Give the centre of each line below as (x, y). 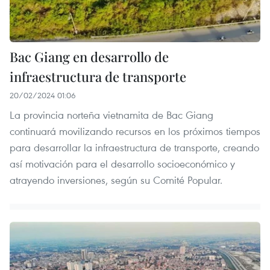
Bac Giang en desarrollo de (89, 56)
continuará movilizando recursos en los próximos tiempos (135, 131)
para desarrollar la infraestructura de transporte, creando (134, 147)
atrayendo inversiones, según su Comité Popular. (116, 180)
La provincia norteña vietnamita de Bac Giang (111, 115)
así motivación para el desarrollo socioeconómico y (122, 163)
